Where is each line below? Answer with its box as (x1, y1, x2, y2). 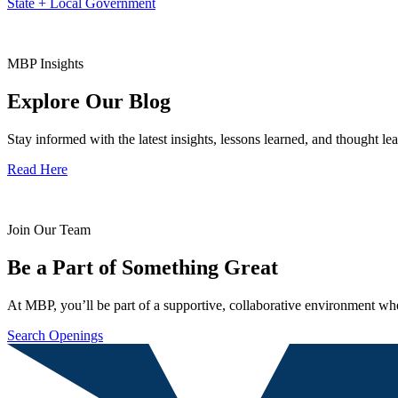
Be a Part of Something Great (7, 255, 278, 279)
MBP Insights (7, 56, 84, 72)
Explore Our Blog (7, 90, 171, 114)
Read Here (7, 162, 68, 178)
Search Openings (7, 327, 103, 343)
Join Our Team (7, 222, 91, 238)
